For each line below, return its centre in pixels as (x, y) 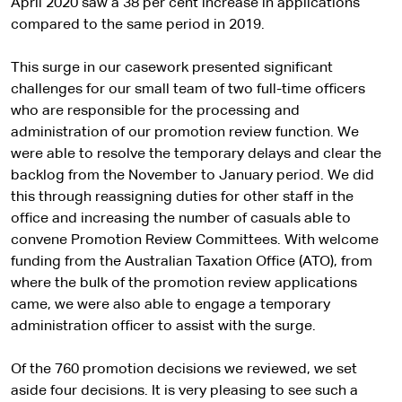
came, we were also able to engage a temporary (170, 305)
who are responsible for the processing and (155, 111)
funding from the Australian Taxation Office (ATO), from (192, 262)
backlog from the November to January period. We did (192, 176)
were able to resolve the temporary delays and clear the (196, 154)
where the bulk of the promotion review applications (184, 284)
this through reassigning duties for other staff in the (182, 197)
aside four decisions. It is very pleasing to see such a (184, 391)
